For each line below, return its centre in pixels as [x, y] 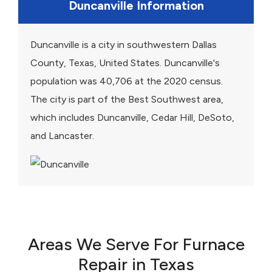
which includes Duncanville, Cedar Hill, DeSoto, [132, 118]
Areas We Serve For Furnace [136, 244]
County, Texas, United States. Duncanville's [125, 63]
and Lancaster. [62, 136]
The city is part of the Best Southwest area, [127, 100]
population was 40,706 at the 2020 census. [127, 81]
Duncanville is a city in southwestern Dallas [124, 45]
